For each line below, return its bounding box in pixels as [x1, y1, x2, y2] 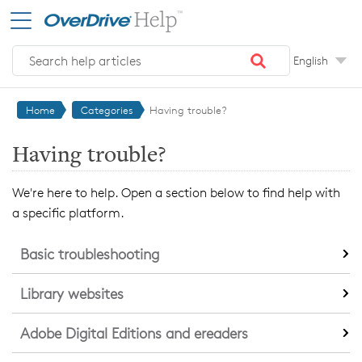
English [293, 53, 328, 68]
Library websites [20, 284, 124, 303]
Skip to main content [6, 8, 139, 25]
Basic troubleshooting [20, 245, 159, 263]
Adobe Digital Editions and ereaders [20, 324, 248, 343]
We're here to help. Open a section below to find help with [12, 185, 340, 201]
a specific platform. [12, 205, 124, 221]
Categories [81, 103, 133, 117]
